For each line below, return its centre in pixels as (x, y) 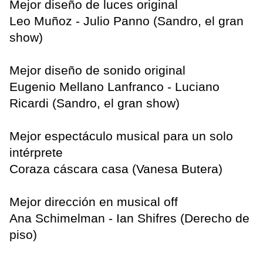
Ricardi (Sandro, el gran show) (95, 103)
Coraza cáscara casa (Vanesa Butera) (116, 169)
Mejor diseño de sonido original (97, 70)
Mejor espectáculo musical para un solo (121, 136)
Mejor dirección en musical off (94, 202)
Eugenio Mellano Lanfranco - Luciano (114, 87)
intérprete (36, 153)
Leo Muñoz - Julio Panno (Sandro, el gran (127, 21)
